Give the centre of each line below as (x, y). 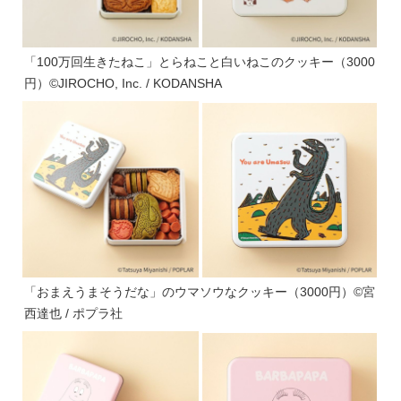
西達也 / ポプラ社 (73, 313)
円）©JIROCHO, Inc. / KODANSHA (123, 83)
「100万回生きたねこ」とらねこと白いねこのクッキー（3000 (200, 61)
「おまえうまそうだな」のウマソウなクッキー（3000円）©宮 (200, 291)
